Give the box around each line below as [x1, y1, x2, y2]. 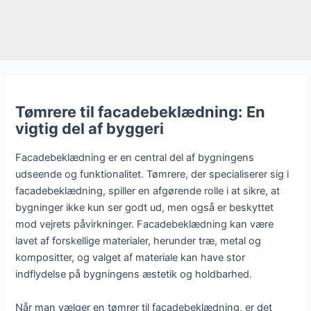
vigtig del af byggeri [15, 119, 165, 138]
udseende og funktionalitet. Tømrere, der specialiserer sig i [15, 168, 289, 181]
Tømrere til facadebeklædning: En [15, 103, 266, 121]
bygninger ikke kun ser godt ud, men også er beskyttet [15, 201, 274, 215]
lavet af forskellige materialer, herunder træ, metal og [15, 235, 262, 248]
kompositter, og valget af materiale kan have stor [15, 251, 246, 264]
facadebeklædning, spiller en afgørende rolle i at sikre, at [15, 185, 280, 198]
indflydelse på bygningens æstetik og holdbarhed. [15, 268, 253, 281]
